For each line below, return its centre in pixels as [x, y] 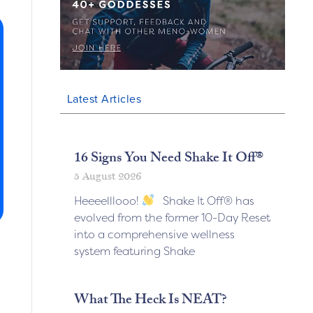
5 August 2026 [107, 176]
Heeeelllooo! [108, 200]
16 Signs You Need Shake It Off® [168, 159]
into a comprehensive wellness [154, 234]
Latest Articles [104, 98]
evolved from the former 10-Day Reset [172, 217]
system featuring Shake [134, 250]
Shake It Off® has [205, 200]
